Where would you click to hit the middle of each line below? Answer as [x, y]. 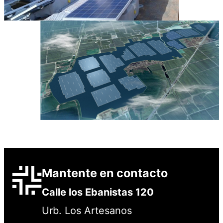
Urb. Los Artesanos [87, 210]
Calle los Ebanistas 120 [98, 192]
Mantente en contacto [105, 173]
